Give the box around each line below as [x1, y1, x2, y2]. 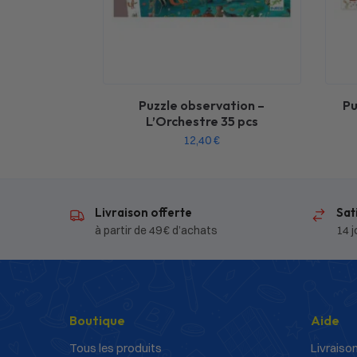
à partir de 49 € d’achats [95, 222, 218, 237]
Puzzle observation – [139, 97, 265, 114]
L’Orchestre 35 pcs [145, 113, 258, 130]
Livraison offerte [95, 205, 192, 221]
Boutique [69, 312, 125, 328]
